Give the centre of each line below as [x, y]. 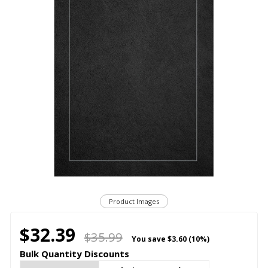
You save [148, 239]
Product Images [134, 202]
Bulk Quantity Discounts [74, 254]
